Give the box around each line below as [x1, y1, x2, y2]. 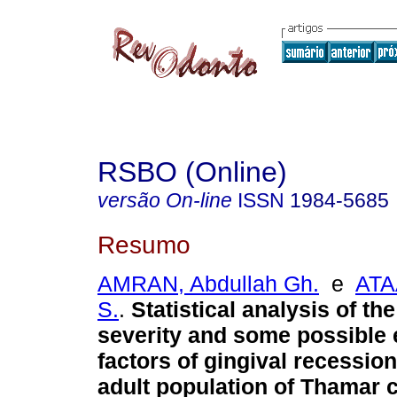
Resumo [97, 230, 191, 259]
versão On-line [97, 189, 232, 212]
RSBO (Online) [97, 156, 287, 188]
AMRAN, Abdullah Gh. [97, 271, 319, 297]
